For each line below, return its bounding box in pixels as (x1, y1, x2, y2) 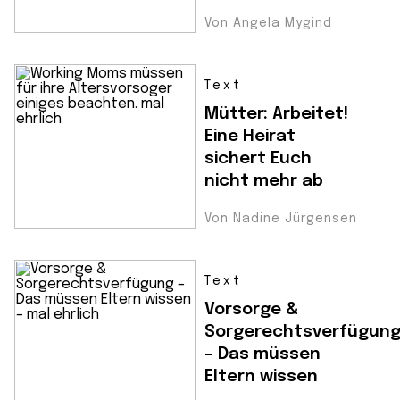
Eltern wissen (204, 368, 318, 385)
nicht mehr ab (204, 172, 323, 189)
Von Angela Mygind (204, 17, 332, 29)
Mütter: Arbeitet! (204, 105, 348, 122)
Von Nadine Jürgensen (204, 212, 357, 225)
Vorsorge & (204, 301, 298, 318)
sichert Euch (204, 150, 312, 167)
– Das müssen (204, 346, 321, 362)
